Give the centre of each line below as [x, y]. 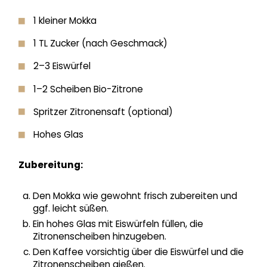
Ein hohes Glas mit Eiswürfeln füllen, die [118, 224]
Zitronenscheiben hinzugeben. [99, 237]
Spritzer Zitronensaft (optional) [103, 111]
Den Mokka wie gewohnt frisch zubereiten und [135, 196]
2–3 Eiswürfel [62, 66]
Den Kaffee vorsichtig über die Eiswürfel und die [138, 252]
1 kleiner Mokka [65, 21]
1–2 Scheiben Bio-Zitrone [88, 89]
